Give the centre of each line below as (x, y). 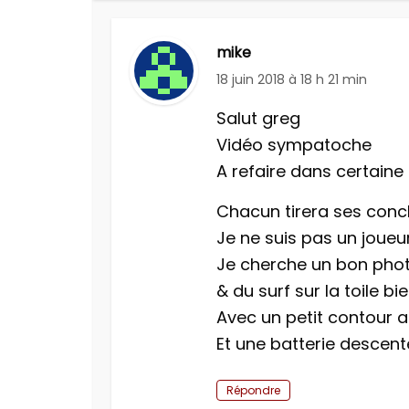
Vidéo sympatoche (294, 145)
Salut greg (258, 118)
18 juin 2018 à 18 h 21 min (292, 79)
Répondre (253, 390)
